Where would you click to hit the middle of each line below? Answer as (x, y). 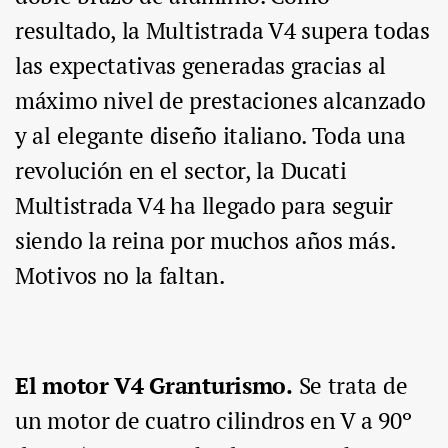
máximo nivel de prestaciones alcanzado (220, 101)
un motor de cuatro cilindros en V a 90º (213, 421)
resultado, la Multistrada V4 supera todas (222, 31)
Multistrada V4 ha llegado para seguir (204, 206)
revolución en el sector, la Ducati (181, 171)
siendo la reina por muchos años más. (205, 241)
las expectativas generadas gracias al (200, 66)
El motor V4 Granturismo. (154, 386)
